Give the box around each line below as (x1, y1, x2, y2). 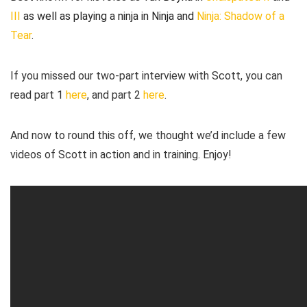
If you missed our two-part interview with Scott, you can (10, 69, 282, 82)
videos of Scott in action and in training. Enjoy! (10, 148, 232, 161)
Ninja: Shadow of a (197, 10, 284, 23)
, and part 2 (87, 88, 143, 101)
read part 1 (10, 88, 66, 101)
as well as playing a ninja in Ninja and (21, 10, 197, 23)
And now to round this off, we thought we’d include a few (10, 129, 286, 142)
